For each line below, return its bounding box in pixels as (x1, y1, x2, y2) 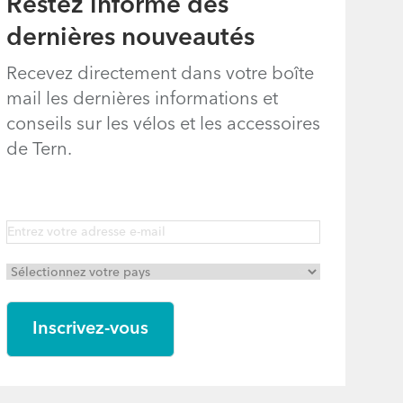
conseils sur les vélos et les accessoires (5, 116, 320, 134)
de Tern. (5, 141, 72, 159)
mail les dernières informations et (5, 91, 278, 109)
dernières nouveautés (5, 26, 255, 51)
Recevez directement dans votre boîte (5, 66, 314, 84)
